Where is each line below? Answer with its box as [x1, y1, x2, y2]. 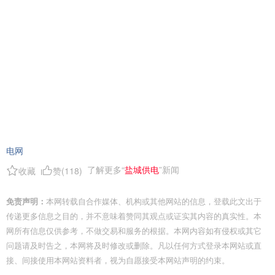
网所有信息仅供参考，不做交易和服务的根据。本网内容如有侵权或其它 [6, 225, 261, 236]
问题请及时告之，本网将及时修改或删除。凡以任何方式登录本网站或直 [6, 239, 261, 251]
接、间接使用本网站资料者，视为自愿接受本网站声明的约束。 [6, 254, 230, 266]
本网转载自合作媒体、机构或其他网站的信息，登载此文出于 [46, 195, 261, 207]
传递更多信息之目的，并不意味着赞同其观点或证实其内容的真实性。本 [6, 210, 261, 222]
